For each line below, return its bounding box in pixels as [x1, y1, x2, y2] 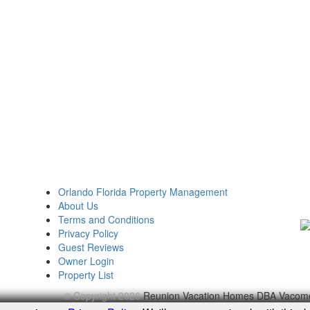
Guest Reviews [58, 239, 124, 254]
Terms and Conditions [58, 212, 154, 226]
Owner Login [58, 253, 114, 268]
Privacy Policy [58, 226, 118, 240]
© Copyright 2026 [63, 288, 143, 302]
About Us [58, 198, 98, 212]
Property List [58, 267, 113, 282]
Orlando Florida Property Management [58, 184, 228, 199]
